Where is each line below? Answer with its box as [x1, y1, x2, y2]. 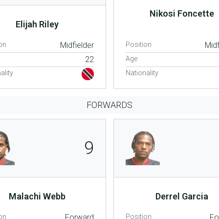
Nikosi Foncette [150, 8, 215, 19]
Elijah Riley [15, 19, 59, 29]
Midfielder [60, 40, 94, 50]
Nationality [125, 68, 158, 77]
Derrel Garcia [155, 191, 209, 201]
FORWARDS [87, 99, 132, 110]
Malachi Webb [8, 191, 66, 201]
